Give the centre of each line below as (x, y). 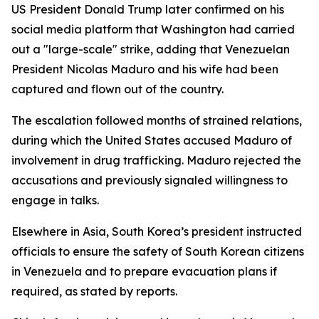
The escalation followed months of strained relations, (157, 120)
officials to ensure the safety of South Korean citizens (158, 251)
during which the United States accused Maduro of (152, 140)
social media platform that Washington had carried (153, 29)
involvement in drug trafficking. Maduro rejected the (156, 160)
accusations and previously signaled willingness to (150, 180)
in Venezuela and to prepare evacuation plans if (144, 271)
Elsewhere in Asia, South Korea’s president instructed (157, 231)
